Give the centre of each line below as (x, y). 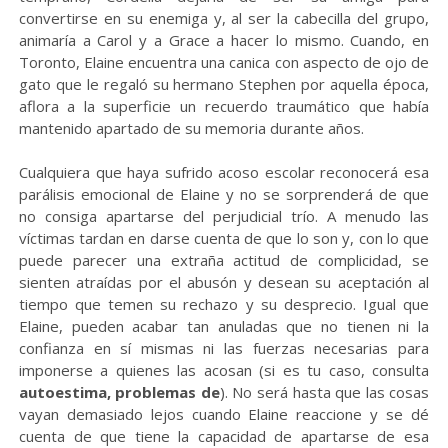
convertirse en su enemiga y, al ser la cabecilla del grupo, (224, 18)
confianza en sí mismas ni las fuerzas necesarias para (224, 348)
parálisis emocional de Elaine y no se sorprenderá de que (224, 194)
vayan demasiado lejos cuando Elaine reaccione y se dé (224, 414)
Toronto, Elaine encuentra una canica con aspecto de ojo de (224, 62)
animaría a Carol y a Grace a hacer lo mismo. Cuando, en (224, 40)
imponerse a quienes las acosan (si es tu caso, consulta (224, 370)
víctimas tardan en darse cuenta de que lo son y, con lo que (224, 238)
